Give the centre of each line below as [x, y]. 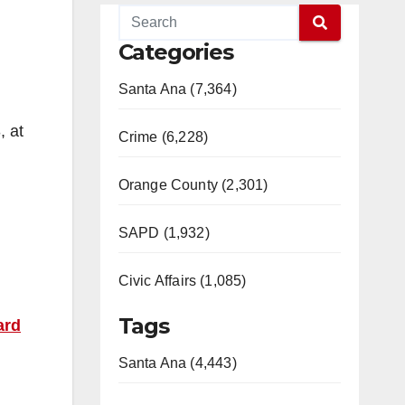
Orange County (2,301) [193, 185]
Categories [175, 52]
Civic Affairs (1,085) [182, 281]
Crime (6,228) [163, 137]
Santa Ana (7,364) [177, 89]
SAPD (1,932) [164, 233]
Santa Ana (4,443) [177, 363]
